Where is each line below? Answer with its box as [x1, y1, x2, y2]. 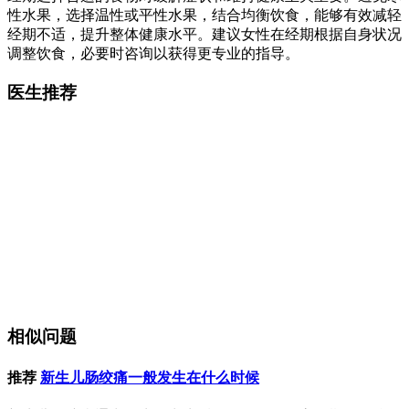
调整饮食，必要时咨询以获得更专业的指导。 [7, 46, 299, 62]
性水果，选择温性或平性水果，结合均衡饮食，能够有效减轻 [7, 7, 402, 24]
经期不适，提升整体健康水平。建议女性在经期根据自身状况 [7, 26, 402, 43]
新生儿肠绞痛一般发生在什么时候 [40, 369, 259, 385]
